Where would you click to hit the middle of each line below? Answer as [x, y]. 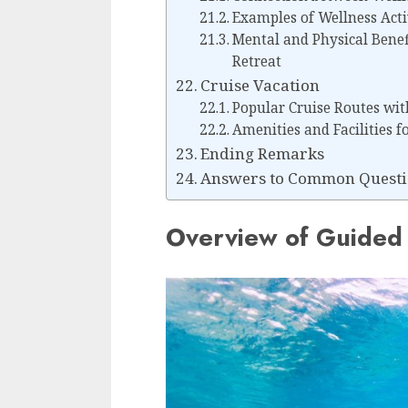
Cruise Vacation [260, 86]
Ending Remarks [263, 154]
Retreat [256, 62]
